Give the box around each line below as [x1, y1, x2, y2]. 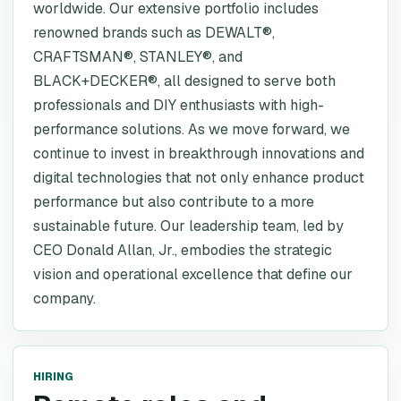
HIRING [33, 370, 73, 384]
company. [33, 289, 96, 308]
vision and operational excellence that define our [33, 265, 353, 284]
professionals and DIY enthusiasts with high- [33, 96, 324, 115]
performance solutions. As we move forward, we [33, 120, 350, 139]
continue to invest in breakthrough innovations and [33, 144, 364, 163]
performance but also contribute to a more [33, 192, 314, 211]
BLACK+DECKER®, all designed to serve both [33, 72, 336, 90]
